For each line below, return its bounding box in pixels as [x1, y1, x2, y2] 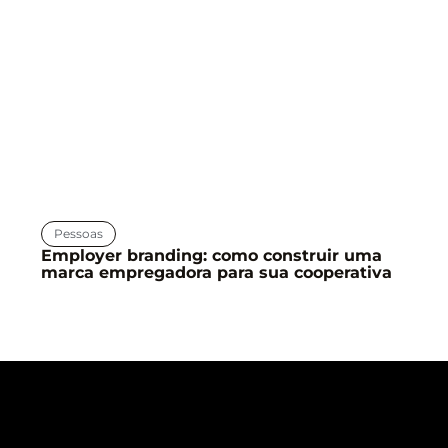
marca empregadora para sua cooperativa [40, 262, 392, 282]
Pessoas [53, 225, 103, 241]
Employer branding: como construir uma [40, 245, 382, 265]
